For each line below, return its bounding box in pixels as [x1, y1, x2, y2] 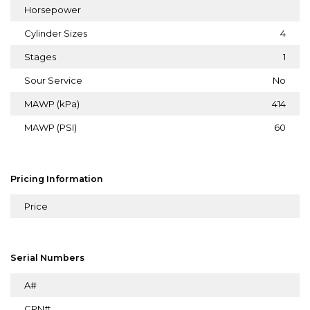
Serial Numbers [10, 252, 84, 263]
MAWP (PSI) [24, 121, 77, 133]
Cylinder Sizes [24, 27, 87, 39]
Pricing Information [10, 173, 103, 184]
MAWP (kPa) [24, 98, 80, 109]
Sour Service [24, 74, 82, 86]
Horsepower [24, 3, 81, 15]
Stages [24, 51, 56, 62]
